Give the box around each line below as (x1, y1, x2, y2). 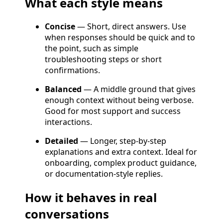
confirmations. (45, 65, 100, 76)
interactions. (45, 116, 92, 128)
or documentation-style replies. (45, 168, 163, 180)
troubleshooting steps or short (45, 54, 162, 65)
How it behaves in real (25, 189, 157, 206)
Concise (45, 21, 75, 32)
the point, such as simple (45, 43, 138, 54)
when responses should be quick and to (45, 32, 195, 43)
